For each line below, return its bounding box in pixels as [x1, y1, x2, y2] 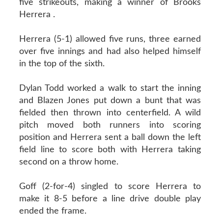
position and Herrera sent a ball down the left [19, 133, 201, 142]
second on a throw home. [19, 157, 118, 166]
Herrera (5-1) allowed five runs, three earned [19, 34, 201, 44]
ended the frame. [19, 206, 86, 216]
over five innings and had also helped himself [19, 47, 201, 56]
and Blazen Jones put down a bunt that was [19, 96, 201, 105]
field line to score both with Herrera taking [19, 145, 201, 154]
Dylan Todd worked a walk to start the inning [19, 83, 201, 93]
